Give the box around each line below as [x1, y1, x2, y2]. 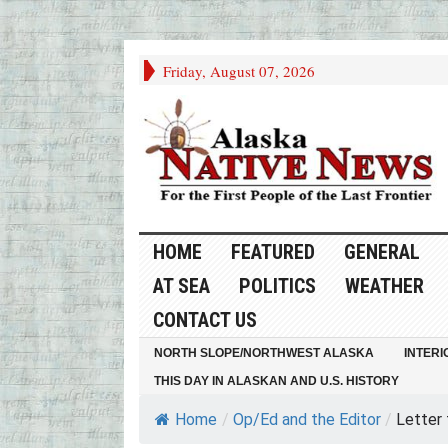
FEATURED [230, 240, 315, 265]
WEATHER [344, 274, 424, 299]
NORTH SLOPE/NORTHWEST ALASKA [153, 346, 374, 361]
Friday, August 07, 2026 [162, 61, 315, 81]
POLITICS [238, 274, 316, 299]
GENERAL [343, 240, 420, 265]
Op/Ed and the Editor [232, 410, 381, 430]
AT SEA [152, 274, 210, 299]
